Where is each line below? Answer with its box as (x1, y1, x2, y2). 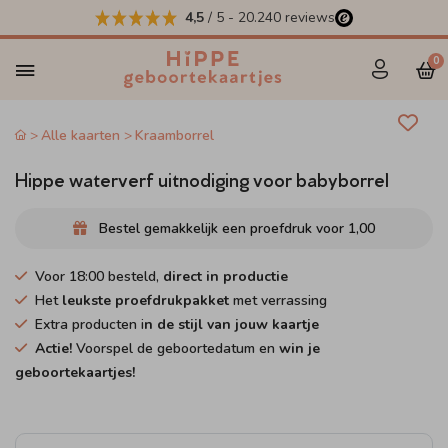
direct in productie (163, 267, 288, 286)
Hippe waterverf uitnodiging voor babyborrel (15, 166, 389, 190)
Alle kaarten (41, 126, 121, 145)
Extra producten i (35, 315, 144, 334)
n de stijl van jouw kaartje (144, 315, 319, 334)
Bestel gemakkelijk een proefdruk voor (95, 219, 348, 238)
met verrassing (229, 291, 327, 310)
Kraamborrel (134, 126, 214, 145)
